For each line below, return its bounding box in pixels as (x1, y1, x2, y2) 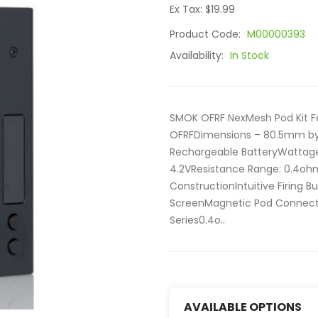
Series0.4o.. (170, 213, 225, 227)
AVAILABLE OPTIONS (184, 299, 302, 315)
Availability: (170, 48, 226, 62)
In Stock (230, 48, 269, 62)
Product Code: (170, 27, 243, 41)
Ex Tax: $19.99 (170, 2, 235, 16)
